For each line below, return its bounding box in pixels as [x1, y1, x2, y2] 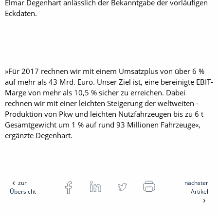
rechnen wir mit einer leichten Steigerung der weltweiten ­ [5, 98, 199, 108]
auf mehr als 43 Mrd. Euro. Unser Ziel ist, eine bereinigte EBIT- [5, 76, 213, 87]
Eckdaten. [5, 8, 37, 18]
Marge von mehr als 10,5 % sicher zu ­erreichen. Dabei [5, 87, 185, 97]
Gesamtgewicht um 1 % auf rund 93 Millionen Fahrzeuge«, [5, 119, 200, 129]
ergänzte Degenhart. [5, 130, 73, 140]
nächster [184, 178, 208, 187]
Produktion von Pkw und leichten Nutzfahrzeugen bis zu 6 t [5, 109, 203, 119]
